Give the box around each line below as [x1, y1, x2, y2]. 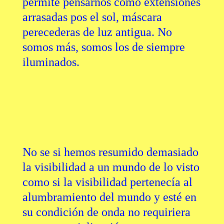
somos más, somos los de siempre [22, 40, 185, 54]
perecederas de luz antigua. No [22, 25, 172, 39]
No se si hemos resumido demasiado [22, 145, 198, 159]
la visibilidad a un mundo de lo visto [22, 160, 199, 174]
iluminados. [22, 55, 79, 69]
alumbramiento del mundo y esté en [22, 190, 196, 204]
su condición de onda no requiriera [22, 205, 190, 219]
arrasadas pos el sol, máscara [22, 10, 162, 24]
